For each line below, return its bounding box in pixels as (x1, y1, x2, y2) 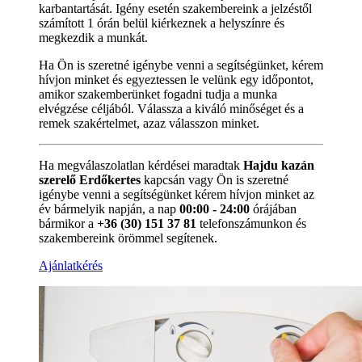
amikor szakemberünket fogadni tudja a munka (39, 86, 277, 101)
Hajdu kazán (240, 158, 314, 172)
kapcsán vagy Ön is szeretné (141, 172, 288, 187)
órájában (250, 201, 297, 216)
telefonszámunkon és (196, 216, 306, 230)
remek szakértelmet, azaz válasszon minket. (39, 116, 259, 130)
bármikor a (39, 216, 97, 230)
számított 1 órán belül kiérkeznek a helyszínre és (39, 15, 284, 30)
